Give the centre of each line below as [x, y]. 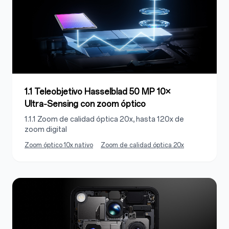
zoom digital [46, 130]
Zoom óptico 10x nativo [59, 145]
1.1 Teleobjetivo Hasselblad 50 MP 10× [97, 92]
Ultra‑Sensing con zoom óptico [85, 104]
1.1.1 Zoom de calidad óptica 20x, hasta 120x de [104, 120]
